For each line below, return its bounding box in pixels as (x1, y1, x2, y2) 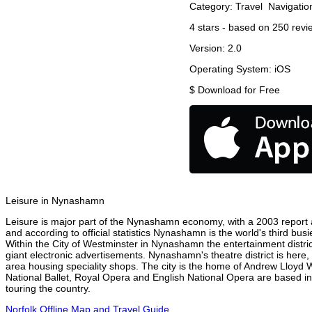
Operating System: (189, 63, 274, 75)
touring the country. (6, 283, 91, 295)
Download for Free (198, 84, 280, 96)
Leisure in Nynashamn (6, 195, 104, 207)
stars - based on (195, 22, 272, 33)
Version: (189, 42, 228, 54)
